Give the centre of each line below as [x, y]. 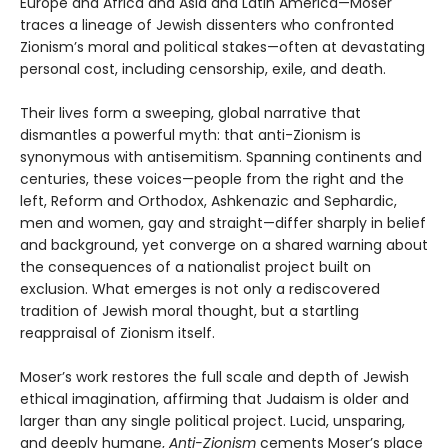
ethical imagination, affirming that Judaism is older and [214, 399]
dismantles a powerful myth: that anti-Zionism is [190, 135]
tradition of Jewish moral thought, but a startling [189, 311]
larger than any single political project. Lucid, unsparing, [212, 421]
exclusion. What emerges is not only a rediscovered [200, 289]
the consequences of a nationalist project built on [195, 267]
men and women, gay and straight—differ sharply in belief [223, 223]
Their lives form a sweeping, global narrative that [190, 113]
